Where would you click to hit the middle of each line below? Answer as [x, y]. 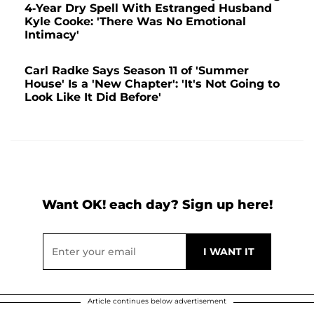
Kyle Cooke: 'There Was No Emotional [135, 22]
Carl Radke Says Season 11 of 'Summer [137, 71]
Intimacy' [52, 35]
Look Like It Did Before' [93, 97]
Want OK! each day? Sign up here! [157, 205]
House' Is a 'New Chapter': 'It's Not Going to [152, 84]
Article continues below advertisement [157, 301]
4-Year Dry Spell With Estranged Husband [148, 8]
